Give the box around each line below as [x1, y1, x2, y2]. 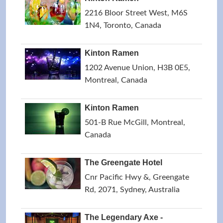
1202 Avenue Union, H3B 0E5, [85, 64, 190, 72]
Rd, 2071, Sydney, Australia [85, 186, 180, 194]
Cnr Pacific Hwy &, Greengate [85, 173, 189, 181]
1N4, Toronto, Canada [85, 21, 161, 29]
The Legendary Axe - [85, 213, 163, 222]
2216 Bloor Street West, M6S [85, 9, 188, 17]
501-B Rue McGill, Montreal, [85, 118, 185, 126]
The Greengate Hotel [85, 158, 162, 167]
